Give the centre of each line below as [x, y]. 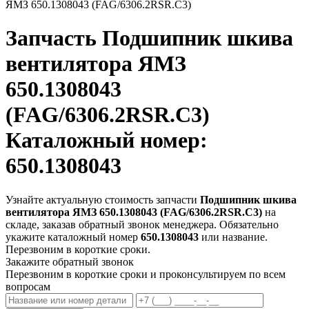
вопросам [28, 286]
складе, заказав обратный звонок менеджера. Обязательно [142, 224]
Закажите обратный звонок [70, 261]
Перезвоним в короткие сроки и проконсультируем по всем [146, 274]
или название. [233, 237]
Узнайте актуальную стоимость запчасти [103, 199]
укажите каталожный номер [73, 237]
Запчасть [54, 38]
